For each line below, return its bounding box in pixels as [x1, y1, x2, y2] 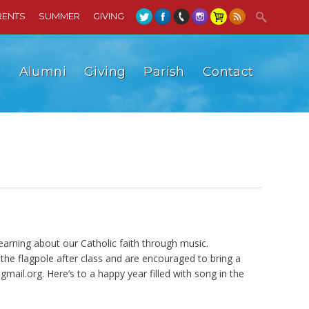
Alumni [19, 64, 67, 79]
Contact [202, 64, 254, 79]
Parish [143, 64, 185, 79]
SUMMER [38, 10, 80, 21]
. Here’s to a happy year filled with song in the [42, 267, 245, 281]
